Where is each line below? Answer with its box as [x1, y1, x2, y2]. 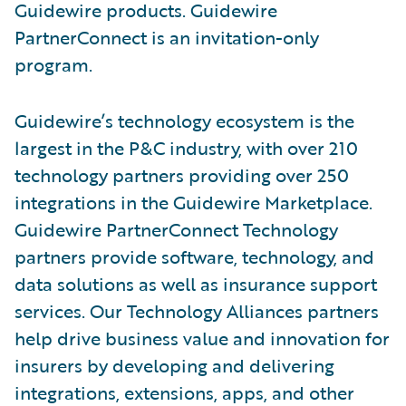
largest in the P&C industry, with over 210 [14, 133, 358, 161]
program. [14, 50, 92, 78]
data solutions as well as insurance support [14, 269, 377, 297]
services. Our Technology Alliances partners [14, 296, 379, 324]
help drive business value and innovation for [14, 324, 390, 352]
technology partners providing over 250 [14, 160, 349, 188]
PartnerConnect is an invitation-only [14, 23, 319, 51]
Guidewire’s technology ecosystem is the [14, 106, 354, 134]
